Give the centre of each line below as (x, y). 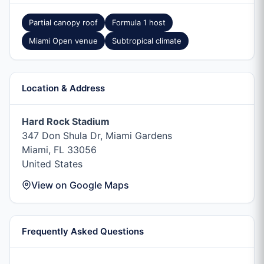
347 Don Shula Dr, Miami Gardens (97, 136)
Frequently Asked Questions (83, 231)
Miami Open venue (63, 41)
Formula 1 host (139, 22)
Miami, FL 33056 (59, 150)
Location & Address (63, 88)
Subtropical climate (147, 41)
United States (52, 164)
